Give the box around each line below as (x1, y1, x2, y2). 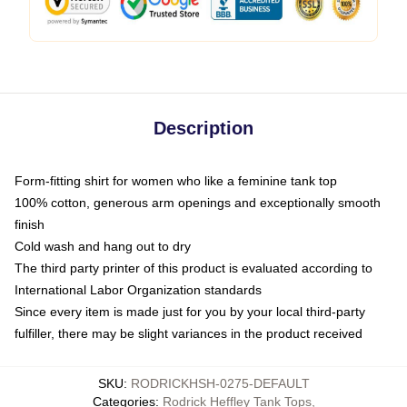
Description (154, 118, 253, 139)
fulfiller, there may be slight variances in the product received (15, 326, 362, 342)
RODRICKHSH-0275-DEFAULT (130, 376, 310, 392)
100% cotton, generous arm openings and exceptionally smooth (15, 195, 381, 211)
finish (15, 217, 45, 233)
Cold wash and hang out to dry (15, 239, 191, 254)
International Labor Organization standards (15, 283, 262, 298)
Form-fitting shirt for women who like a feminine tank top (15, 174, 337, 189)
